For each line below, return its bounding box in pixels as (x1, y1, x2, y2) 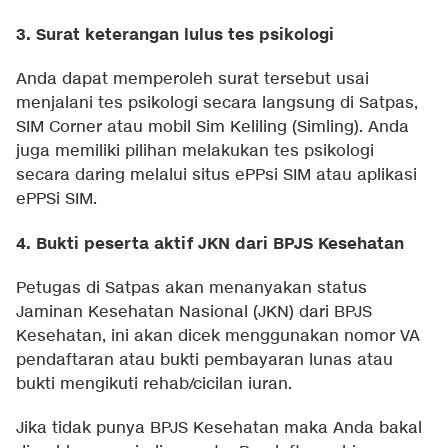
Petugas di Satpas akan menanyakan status (16, 278, 367, 300)
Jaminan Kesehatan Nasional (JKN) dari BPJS (16, 302, 372, 324)
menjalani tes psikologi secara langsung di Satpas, (16, 93, 418, 115)
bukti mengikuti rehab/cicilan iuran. (16, 374, 292, 396)
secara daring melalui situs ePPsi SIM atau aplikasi (16, 165, 417, 187)
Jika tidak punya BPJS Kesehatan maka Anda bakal (16, 418, 422, 440)
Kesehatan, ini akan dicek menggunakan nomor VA (16, 326, 420, 348)
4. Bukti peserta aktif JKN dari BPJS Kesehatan (16, 233, 404, 256)
